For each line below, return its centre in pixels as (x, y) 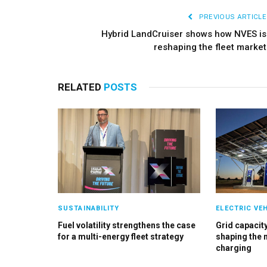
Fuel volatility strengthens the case (127, 226)
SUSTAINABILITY (89, 209)
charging (234, 248)
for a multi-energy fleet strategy (121, 237)
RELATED (81, 87)
